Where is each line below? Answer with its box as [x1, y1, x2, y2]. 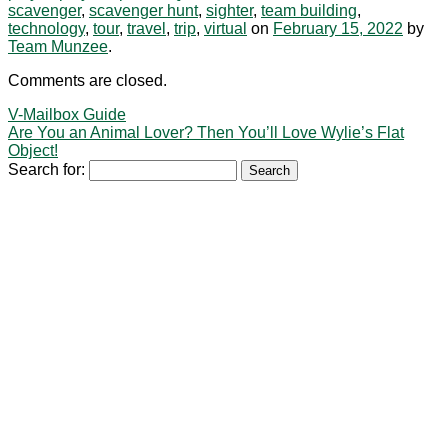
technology [8, 19, 85, 37]
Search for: [8, 160, 85, 178]
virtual [204, 19, 247, 37]
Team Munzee [8, 37, 108, 55]
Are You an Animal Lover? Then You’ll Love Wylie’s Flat [8, 123, 404, 141]
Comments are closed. [8, 71, 167, 89]
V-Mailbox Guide [8, 105, 126, 123]
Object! [8, 141, 58, 159]
